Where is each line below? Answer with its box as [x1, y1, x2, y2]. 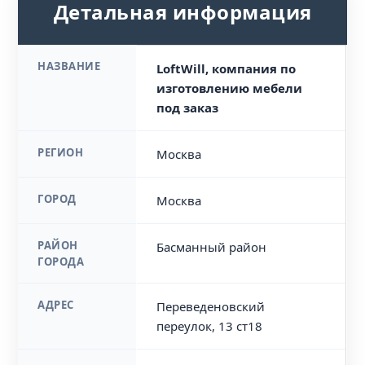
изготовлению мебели [156, 80, 303, 96]
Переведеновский [156, 298, 266, 314]
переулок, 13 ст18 [156, 318, 263, 334]
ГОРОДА [37, 254, 85, 269]
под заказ [156, 99, 219, 116]
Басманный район [156, 239, 267, 255]
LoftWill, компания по [156, 60, 297, 77]
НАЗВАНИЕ [37, 59, 101, 73]
